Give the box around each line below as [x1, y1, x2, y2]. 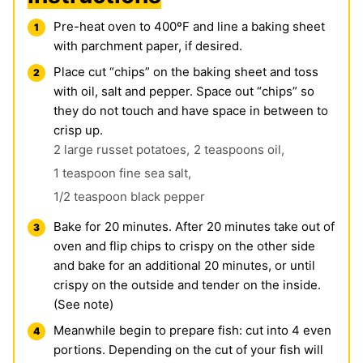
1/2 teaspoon [53, 188, 130, 204]
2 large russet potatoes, [53, 141, 190, 157]
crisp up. [53, 122, 103, 138]
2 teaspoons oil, [194, 141, 284, 157]
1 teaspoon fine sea [53, 164, 168, 181]
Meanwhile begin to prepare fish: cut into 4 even [53, 322, 331, 338]
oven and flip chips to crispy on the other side [53, 237, 315, 254]
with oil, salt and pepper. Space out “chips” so [53, 83, 314, 99]
